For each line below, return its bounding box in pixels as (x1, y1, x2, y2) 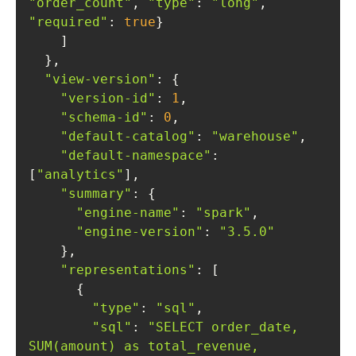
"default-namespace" (60, 148, 211, 163)
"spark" (195, 205, 251, 220)
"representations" (60, 262, 195, 277)
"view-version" (44, 72, 156, 87)
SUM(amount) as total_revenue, (29, 339, 259, 354)
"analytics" (37, 167, 124, 182)
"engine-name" (76, 205, 180, 220)
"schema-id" (60, 110, 148, 125)
